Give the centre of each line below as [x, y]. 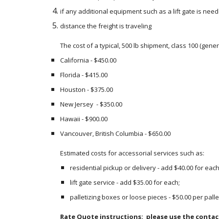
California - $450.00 [89, 60]
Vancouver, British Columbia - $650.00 [115, 133]
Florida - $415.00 [84, 75]
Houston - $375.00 [87, 89]
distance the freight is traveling [106, 26]
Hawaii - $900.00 [84, 119]
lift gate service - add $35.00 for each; [125, 182]
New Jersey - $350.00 [92, 104]
